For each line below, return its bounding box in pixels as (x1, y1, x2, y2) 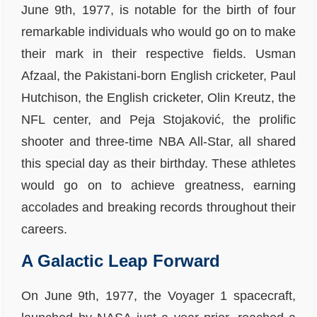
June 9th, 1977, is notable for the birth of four (21, 3, 296, 17)
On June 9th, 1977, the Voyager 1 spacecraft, (21, 289, 296, 303)
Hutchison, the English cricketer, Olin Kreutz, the (21, 91, 296, 105)
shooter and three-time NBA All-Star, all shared (21, 134, 296, 149)
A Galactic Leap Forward (21, 251, 220, 270)
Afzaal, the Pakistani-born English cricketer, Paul (21, 69, 296, 83)
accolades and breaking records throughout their (21, 200, 296, 214)
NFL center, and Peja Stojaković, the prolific (21, 113, 296, 127)
